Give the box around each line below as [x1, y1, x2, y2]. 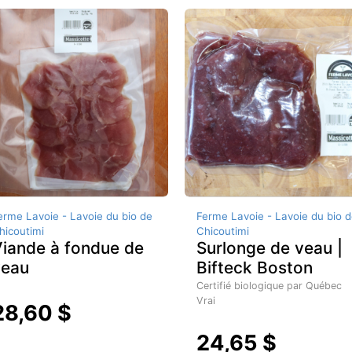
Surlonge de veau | [196, 238, 343, 258]
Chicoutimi [196, 225, 249, 238]
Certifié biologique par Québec [196, 280, 342, 292]
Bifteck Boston [196, 258, 313, 278]
